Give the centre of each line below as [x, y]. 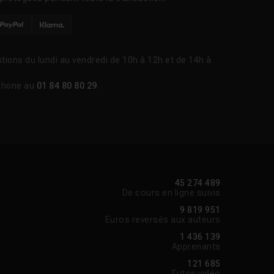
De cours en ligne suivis [171, 193]
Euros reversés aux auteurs [163, 220]
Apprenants [196, 247]
